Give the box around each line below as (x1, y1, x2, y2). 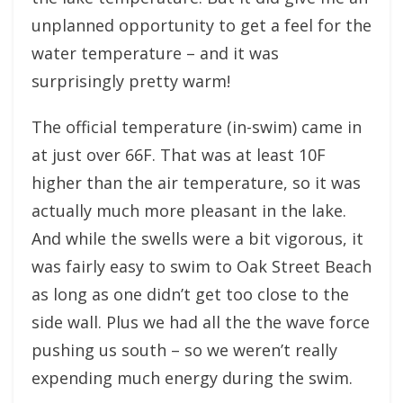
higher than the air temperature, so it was (31, 172, 361, 193)
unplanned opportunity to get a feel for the (31, 14, 372, 36)
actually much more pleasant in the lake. (31, 200, 346, 221)
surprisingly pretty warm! (31, 70, 230, 92)
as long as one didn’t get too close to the (31, 283, 349, 305)
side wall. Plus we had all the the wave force (31, 311, 370, 333)
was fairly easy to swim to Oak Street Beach (31, 255, 372, 277)
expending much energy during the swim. (31, 367, 353, 389)
